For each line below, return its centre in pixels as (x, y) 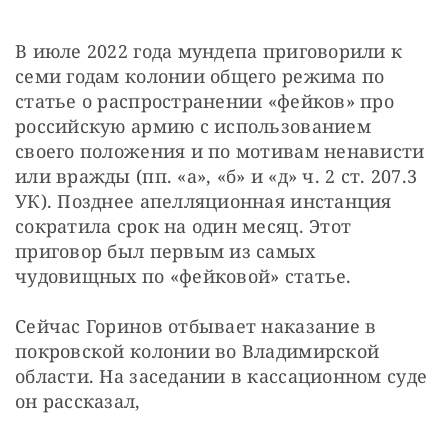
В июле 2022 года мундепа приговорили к (209, 50)
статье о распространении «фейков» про (204, 100)
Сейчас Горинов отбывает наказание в (196, 325)
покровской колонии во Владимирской (197, 350)
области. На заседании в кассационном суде (221, 375)
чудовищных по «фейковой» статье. (183, 275)
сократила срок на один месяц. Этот (183, 225)
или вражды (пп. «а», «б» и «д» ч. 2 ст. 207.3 (216, 175)
